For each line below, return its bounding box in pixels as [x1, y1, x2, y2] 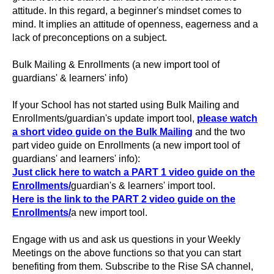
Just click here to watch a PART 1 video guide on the [12, 167, 255, 177]
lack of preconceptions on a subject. [12, 32, 167, 43]
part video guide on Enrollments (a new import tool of [12, 140, 240, 150]
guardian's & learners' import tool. [71, 180, 215, 191]
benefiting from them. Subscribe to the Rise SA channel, [12, 261, 253, 272]
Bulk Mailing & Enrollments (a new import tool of [12, 59, 220, 70]
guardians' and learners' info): [12, 154, 140, 164]
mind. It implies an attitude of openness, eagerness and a [12, 19, 258, 29]
